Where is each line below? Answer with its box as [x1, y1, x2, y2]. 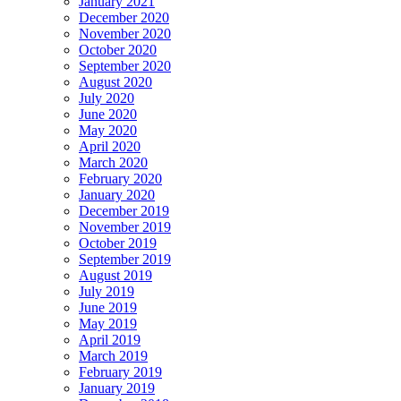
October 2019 [79, 235, 157, 252]
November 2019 [79, 219, 171, 235]
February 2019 [79, 364, 162, 380]
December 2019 [79, 203, 169, 219]
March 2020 [79, 155, 148, 171]
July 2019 [79, 284, 134, 300]
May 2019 [79, 316, 137, 332]
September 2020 [79, 58, 171, 74]
